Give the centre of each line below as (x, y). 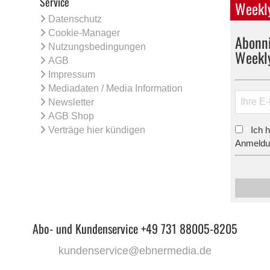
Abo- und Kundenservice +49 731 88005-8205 (135, 229)
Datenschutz (75, 19)
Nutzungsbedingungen (97, 46)
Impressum (72, 74)
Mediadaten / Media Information (116, 88)
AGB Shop (71, 116)
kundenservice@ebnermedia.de (135, 251)
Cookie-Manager (84, 33)
